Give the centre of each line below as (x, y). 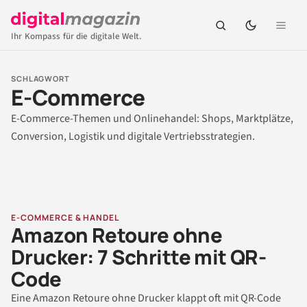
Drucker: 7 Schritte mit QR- (139, 257)
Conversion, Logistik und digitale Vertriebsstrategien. (133, 136)
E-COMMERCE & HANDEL (65, 218)
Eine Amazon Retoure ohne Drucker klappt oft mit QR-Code (146, 298)
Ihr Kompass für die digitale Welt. (76, 36)
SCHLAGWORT (40, 78)
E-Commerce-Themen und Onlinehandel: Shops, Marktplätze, (152, 119)
